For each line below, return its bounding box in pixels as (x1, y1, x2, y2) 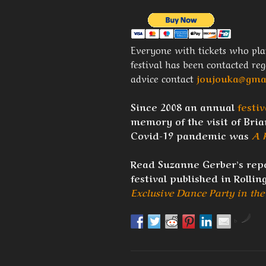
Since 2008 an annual (131, 99, 237, 113)
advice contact (131, 70, 197, 85)
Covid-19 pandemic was (131, 127, 249, 142)
